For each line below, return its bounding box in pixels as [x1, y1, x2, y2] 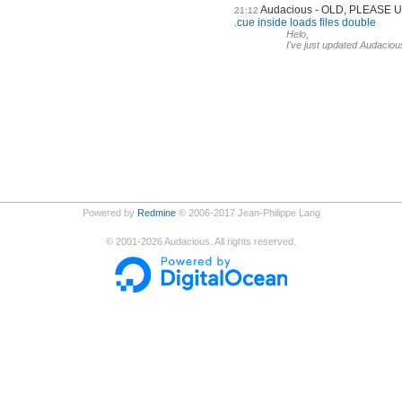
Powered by [82, 206, 137, 218]
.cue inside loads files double [234, 15, 377, 29]
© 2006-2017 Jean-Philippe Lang [175, 206, 320, 218]
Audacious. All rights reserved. [162, 235, 296, 247]
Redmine [136, 206, 176, 218]
